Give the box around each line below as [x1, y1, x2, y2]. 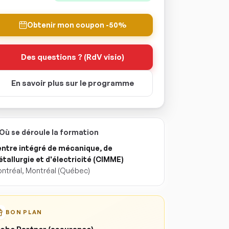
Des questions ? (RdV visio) [21, 52, 124, 62]
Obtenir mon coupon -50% [27, 20, 127, 29]
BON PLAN [6, 209, 42, 216]
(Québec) [56, 166, 90, 175]
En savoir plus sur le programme [11, 78, 134, 88]
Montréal [26, 166, 56, 175]
